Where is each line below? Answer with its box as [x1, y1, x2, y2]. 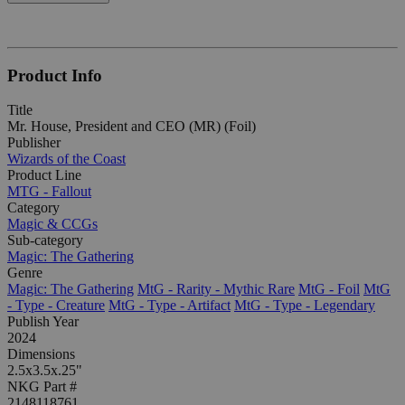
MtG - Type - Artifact [108, 297, 231, 314]
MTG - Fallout [7, 184, 91, 200]
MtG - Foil [298, 281, 360, 297]
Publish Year [7, 314, 79, 330]
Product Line [7, 167, 81, 184]
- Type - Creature [7, 297, 105, 314]
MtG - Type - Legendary [234, 297, 375, 314]
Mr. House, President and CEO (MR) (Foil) [7, 118, 256, 135]
